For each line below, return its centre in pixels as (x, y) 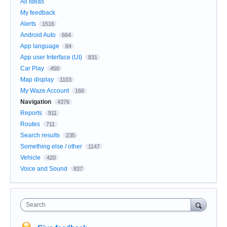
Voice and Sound (44, 169)
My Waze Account (45, 91)
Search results (40, 136)
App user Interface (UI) (51, 58)
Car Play (32, 69)
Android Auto (38, 35)
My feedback (38, 13)
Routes (30, 124)
